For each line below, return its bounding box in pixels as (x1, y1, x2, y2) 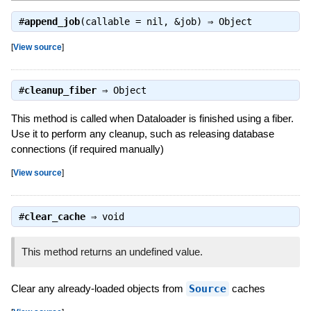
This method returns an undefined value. (21, 245, 203, 258)
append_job (24, 15, 80, 27)
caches (228, 282, 265, 294)
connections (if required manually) (10, 143, 164, 155)
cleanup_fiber (24, 85, 96, 96)
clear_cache (24, 210, 85, 222)
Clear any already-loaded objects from (10, 282, 186, 294)
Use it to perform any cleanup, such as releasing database (10, 128, 274, 140)
